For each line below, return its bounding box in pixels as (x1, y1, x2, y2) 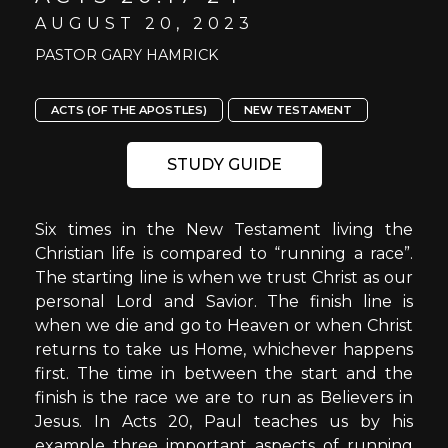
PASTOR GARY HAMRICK (35, 46, 218, 64)
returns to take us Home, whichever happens (35, 340, 413, 359)
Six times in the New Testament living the (35, 220, 413, 239)
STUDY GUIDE (166, 155, 282, 174)
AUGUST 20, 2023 (35, 14, 254, 33)
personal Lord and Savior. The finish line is (35, 292, 413, 311)
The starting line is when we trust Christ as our (35, 268, 413, 287)
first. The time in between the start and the (35, 364, 413, 383)
